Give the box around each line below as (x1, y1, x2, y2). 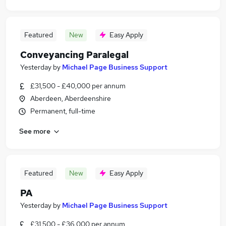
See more (19, 126, 50, 136)
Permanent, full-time (30, 106, 95, 116)
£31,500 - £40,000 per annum (30, 81, 126, 90)
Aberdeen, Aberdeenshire (30, 94, 111, 103)
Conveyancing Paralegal (20, 49, 129, 61)
